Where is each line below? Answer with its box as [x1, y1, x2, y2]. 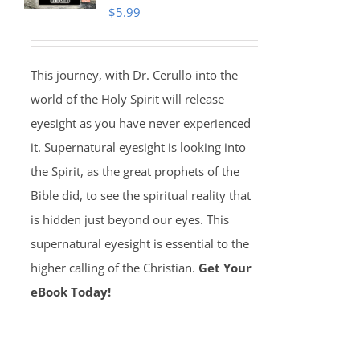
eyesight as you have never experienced [30, 115, 251, 131]
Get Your [198, 260, 252, 276]
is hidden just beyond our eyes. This [30, 211, 229, 227]
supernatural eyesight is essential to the [30, 235, 249, 252]
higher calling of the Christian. [30, 260, 198, 276]
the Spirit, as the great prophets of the [30, 163, 239, 179]
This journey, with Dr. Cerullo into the [30, 67, 238, 83]
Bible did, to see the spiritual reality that [30, 187, 251, 203]
